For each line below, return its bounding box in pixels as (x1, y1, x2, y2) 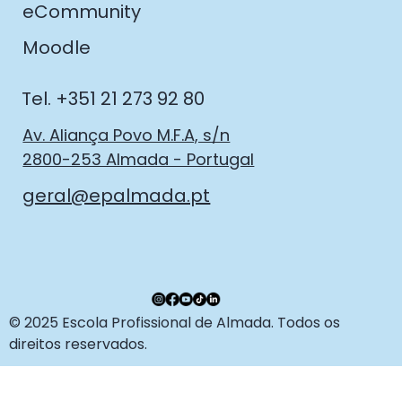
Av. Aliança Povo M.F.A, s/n (22, 124, 231, 147)
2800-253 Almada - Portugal (22, 148, 255, 171)
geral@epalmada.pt (22, 183, 211, 209)
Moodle (22, 34, 92, 60)
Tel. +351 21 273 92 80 (22, 86, 205, 112)
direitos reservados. (8, 333, 147, 354)
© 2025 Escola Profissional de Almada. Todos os (8, 311, 340, 333)
